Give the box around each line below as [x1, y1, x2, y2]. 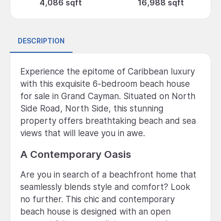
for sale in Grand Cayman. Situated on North [20, 91, 195, 101]
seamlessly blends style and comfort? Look [20, 182, 190, 192]
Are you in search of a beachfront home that [20, 169, 196, 180]
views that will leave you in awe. [20, 128, 145, 138]
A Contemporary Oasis [20, 147, 131, 160]
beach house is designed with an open [20, 206, 171, 217]
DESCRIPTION [18, 37, 65, 45]
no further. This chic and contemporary [20, 194, 175, 204]
